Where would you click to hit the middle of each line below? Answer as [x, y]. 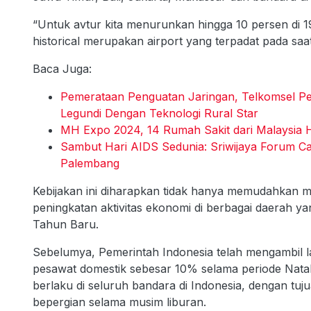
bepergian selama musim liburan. [119, 302]
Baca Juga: [62, 69]
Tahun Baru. [67, 225]
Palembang [90, 163]
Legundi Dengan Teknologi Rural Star [159, 114]
